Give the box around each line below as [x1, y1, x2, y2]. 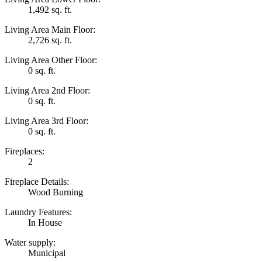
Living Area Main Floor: [5, 24, 95, 35]
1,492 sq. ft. [28, 4, 72, 15]
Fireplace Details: [5, 176, 69, 187]
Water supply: [5, 237, 56, 247]
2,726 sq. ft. [28, 35, 72, 45]
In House [28, 217, 62, 227]
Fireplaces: [5, 146, 44, 156]
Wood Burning [28, 187, 83, 197]
